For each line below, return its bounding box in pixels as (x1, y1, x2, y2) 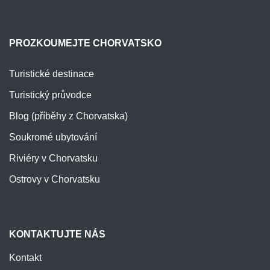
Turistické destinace (9, 69, 94, 80)
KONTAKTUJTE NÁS (9, 229, 105, 240)
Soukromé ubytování (9, 132, 97, 143)
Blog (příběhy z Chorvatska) (9, 111, 128, 122)
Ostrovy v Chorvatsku (9, 174, 100, 185)
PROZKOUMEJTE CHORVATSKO (9, 38, 162, 49)
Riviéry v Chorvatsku (9, 153, 98, 164)
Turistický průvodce (9, 90, 92, 101)
